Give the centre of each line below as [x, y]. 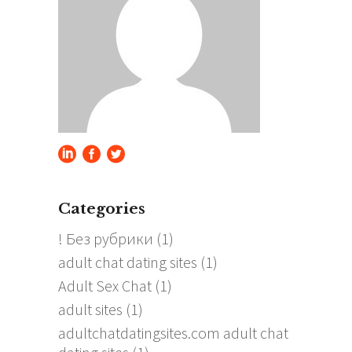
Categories [102, 209]
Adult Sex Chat [105, 286]
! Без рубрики [106, 239]
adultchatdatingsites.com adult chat [173, 333]
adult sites [90, 310]
